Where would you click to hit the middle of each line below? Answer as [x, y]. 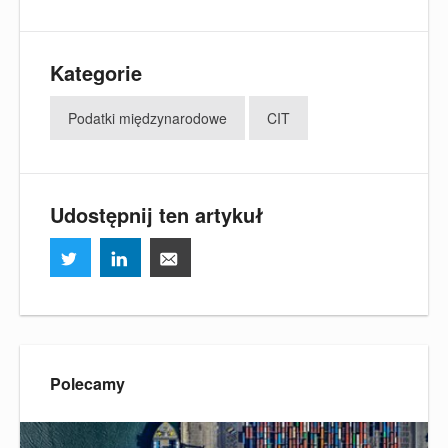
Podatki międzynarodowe [147, 117]
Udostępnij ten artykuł [156, 214]
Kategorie [96, 72]
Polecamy [87, 383]
